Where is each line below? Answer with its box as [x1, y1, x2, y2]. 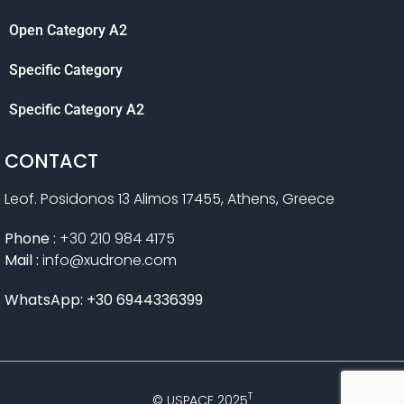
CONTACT [5, 147, 98, 174]
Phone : [5, 227, 60, 249]
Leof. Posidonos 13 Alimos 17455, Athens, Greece [5, 188, 335, 209]
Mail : [5, 249, 42, 271]
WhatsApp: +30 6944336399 [5, 289, 203, 310]
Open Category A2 [9, 21, 127, 39]
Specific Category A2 [9, 100, 144, 118]
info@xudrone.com [42, 249, 177, 271]
